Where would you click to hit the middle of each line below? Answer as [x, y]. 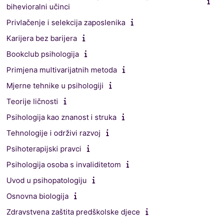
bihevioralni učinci [38, 6]
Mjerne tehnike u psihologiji [55, 85]
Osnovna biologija [37, 196]
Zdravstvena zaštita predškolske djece [73, 212]
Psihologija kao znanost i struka [61, 117]
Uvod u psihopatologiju [47, 180]
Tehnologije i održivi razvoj [54, 133]
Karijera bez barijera [42, 38]
